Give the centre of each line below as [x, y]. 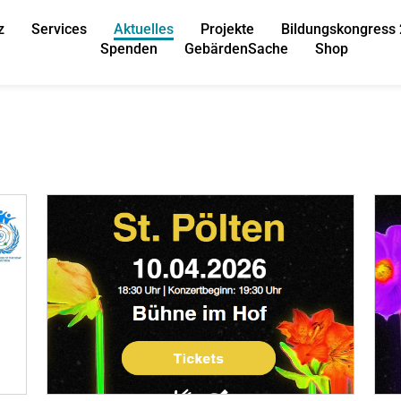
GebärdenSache [237, 48]
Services [59, 29]
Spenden [129, 48]
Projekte [227, 29]
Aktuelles [143, 29]
